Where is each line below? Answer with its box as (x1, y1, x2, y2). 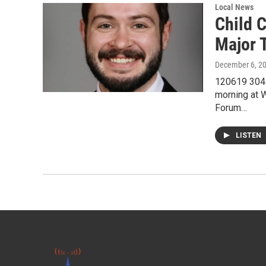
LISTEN (236, 131, 263, 140)
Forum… (215, 102, 247, 113)
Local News (215, 2, 254, 12)
